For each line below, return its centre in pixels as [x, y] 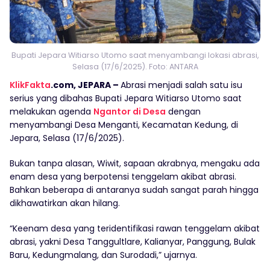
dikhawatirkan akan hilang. [65, 203]
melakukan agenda [52, 112]
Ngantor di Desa [130, 112]
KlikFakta [30, 85]
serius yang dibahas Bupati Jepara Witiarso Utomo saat [126, 99]
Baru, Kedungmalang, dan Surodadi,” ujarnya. [103, 255]
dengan [183, 112]
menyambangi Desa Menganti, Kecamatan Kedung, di [124, 125]
